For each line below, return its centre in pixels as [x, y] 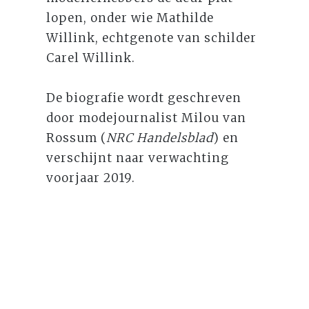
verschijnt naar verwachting [138, 158]
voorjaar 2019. [91, 178]
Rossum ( [77, 138]
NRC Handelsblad [160, 138]
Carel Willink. [91, 58]
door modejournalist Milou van [147, 118]
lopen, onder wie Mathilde [130, 18]
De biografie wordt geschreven [144, 98]
